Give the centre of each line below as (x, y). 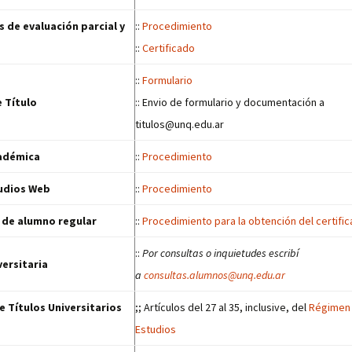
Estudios (156, 329)
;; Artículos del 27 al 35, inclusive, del (222, 307)
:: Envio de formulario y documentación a (230, 102)
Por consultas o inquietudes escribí (220, 253)
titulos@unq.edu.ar (180, 124)
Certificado (169, 48)
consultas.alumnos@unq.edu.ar (214, 275)
